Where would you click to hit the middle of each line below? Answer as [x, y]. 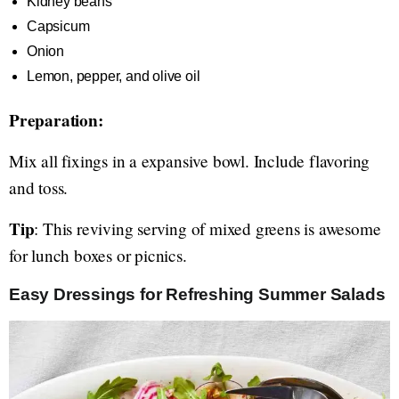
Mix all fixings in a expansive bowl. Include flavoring [190, 161]
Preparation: [56, 120]
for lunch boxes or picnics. [98, 255]
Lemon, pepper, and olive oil [114, 76]
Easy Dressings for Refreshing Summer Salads [199, 294]
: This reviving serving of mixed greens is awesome [208, 228]
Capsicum [58, 26]
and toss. [39, 187]
